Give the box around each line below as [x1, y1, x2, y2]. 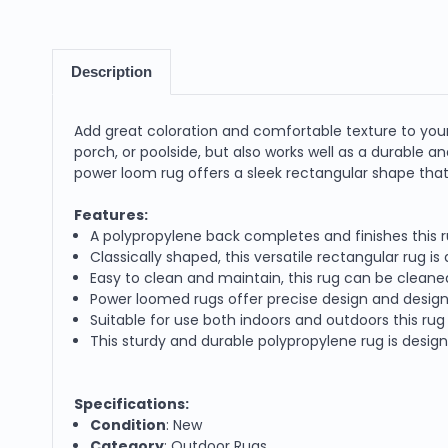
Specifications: [74, 393, 189, 414]
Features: [74, 204, 148, 225]
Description [70, 63, 152, 80]
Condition [90, 414, 167, 435]
